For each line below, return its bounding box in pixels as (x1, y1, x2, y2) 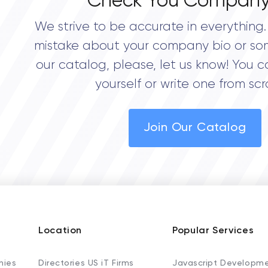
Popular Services (172, 226, 254, 236)
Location (38, 226, 83, 236)
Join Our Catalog (143, 122, 246, 134)
